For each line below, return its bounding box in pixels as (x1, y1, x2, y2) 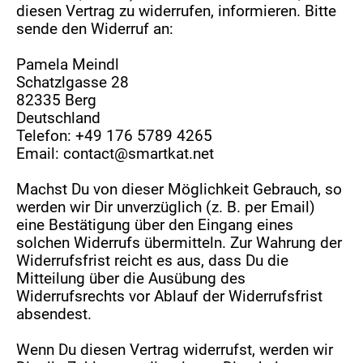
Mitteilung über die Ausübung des (16, 270, 246, 288)
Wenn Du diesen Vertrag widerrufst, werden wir (16, 341, 334, 359)
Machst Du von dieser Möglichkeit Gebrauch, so (16, 181, 343, 199)
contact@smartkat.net (63, 145, 215, 163)
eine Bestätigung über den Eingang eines (16, 216, 294, 234)
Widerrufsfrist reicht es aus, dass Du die (16, 252, 289, 270)
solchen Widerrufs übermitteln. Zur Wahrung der (16, 234, 343, 252)
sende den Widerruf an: (16, 20, 174, 38)
